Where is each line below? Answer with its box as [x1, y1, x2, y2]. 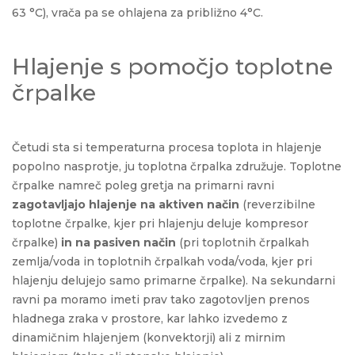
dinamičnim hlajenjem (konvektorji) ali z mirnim [12, 330, 285, 345]
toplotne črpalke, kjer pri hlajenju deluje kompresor [12, 216, 308, 231]
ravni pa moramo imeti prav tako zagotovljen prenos [12, 292, 310, 307]
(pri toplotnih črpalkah [176, 235, 309, 250]
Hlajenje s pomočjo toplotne [12, 52, 333, 80]
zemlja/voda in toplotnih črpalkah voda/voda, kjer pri [12, 254, 312, 269]
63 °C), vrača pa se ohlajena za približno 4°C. [12, 5, 263, 20]
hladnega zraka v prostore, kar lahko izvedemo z [12, 311, 288, 326]
